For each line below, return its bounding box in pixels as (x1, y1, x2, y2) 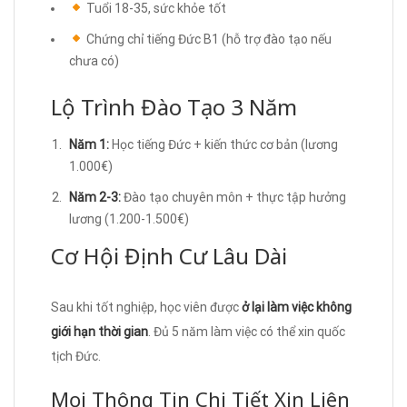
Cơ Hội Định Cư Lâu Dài (51, 240, 287, 271)
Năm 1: (69, 136, 109, 152)
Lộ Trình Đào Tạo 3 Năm (51, 91, 297, 122)
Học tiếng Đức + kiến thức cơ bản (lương (109, 136, 338, 152)
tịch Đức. (51, 348, 101, 363)
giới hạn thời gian (51, 323, 148, 339)
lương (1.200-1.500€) (69, 211, 189, 226)
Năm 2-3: (69, 189, 121, 204)
